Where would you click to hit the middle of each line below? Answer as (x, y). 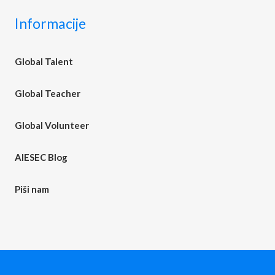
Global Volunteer (52, 125)
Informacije (51, 23)
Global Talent (44, 61)
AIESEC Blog (41, 157)
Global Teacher (48, 93)
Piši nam (32, 189)
